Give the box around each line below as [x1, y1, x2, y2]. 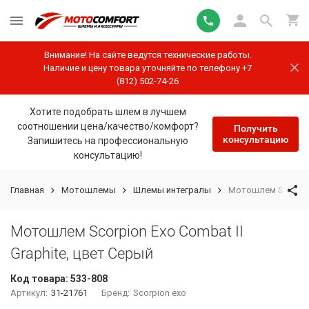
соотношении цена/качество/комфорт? [17, 121, 199, 132]
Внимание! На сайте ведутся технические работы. [43, 50, 252, 60]
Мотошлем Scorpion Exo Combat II [10, 223, 243, 240]
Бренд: [101, 288, 130, 298]
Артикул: [10, 288, 48, 298]
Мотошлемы [61, 185, 116, 195]
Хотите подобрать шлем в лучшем [30, 106, 186, 117]
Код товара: [10, 273, 70, 284]
